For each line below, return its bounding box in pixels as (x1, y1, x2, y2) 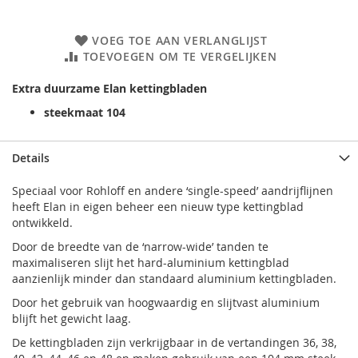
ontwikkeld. (12, 215, 73, 230)
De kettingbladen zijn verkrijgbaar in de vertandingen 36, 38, (12, 335, 336, 350)
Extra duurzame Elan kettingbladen (12, 81, 207, 96)
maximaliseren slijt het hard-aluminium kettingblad (12, 255, 289, 270)
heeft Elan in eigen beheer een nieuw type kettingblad (12, 199, 304, 214)
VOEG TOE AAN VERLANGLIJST (92, 33, 268, 48)
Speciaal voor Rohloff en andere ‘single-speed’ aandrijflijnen (12, 183, 333, 198)
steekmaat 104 (44, 105, 125, 120)
